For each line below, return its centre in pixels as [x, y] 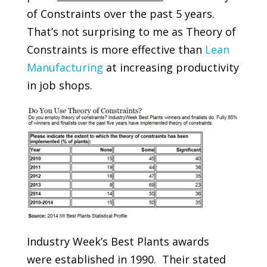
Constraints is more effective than [116, 49]
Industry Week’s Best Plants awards [118, 242]
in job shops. [59, 85]
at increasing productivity [171, 67]
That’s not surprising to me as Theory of [131, 32]
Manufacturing [65, 67]
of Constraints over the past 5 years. [122, 14]
